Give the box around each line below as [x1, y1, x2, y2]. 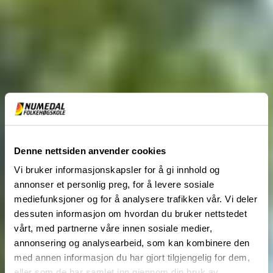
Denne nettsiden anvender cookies [14, 145, 166, 156]
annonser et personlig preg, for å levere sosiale [14, 179, 214, 190]
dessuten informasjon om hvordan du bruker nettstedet [14, 208, 247, 219]
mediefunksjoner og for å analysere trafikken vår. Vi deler [14, 194, 257, 205]
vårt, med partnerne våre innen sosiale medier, [14, 223, 212, 234]
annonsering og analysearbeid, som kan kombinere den [14, 238, 250, 249]
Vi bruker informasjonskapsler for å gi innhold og [14, 165, 220, 175]
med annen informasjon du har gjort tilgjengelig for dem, [14, 252, 250, 263]
